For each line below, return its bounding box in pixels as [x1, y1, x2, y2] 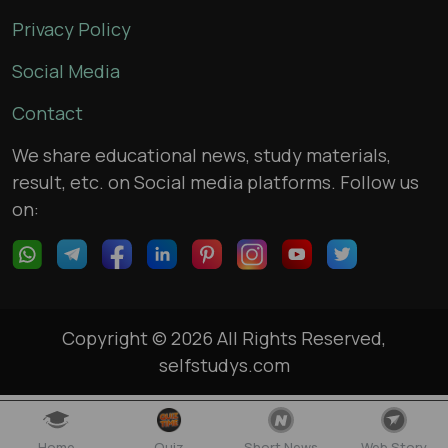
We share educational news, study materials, [12, 142, 391, 167]
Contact [12, 100, 83, 125]
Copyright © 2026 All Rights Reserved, [62, 325, 386, 350]
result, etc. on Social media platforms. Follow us [12, 169, 419, 194]
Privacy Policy [12, 16, 131, 41]
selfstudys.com [158, 352, 290, 377]
